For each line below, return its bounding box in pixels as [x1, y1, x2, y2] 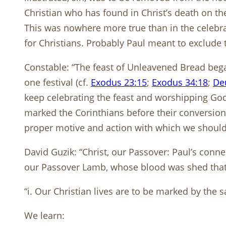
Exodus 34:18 [152, 76, 208, 89]
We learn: [24, 209, 65, 222]
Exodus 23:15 [91, 76, 147, 89]
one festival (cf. [24, 76, 91, 89]
